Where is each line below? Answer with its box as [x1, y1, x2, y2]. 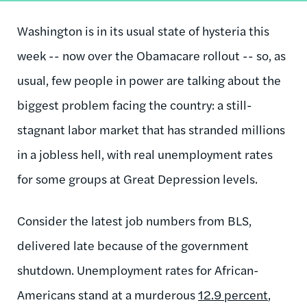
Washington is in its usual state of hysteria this [17, 21, 269, 39]
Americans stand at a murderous [17, 285, 198, 303]
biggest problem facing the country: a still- [17, 95, 252, 113]
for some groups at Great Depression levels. [17, 169, 260, 187]
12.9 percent [198, 285, 268, 303]
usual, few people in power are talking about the [17, 71, 281, 88]
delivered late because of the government [17, 236, 249, 254]
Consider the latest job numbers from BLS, [17, 211, 251, 229]
